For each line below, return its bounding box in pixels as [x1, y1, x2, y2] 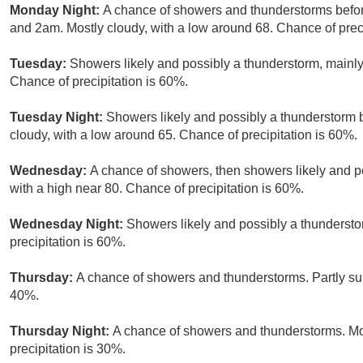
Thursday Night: [10, 324, 113, 339]
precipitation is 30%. [10, 342, 126, 357]
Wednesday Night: [10, 217, 126, 232]
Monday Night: [10, 3, 103, 18]
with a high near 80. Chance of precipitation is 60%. [10, 181, 304, 196]
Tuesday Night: [10, 110, 106, 125]
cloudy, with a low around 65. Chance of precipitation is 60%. [10, 128, 357, 143]
